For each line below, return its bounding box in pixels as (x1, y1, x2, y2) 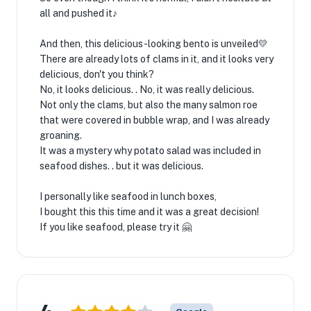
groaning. (40, 130, 82, 141)
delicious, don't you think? (40, 69, 154, 80)
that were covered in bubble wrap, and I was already (40, 115, 269, 126)
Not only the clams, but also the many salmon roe (40, 99, 258, 110)
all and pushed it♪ (40, 8, 117, 19)
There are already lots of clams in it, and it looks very (40, 53, 274, 65)
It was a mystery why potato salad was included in (40, 145, 261, 156)
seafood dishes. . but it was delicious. (40, 160, 203, 171)
